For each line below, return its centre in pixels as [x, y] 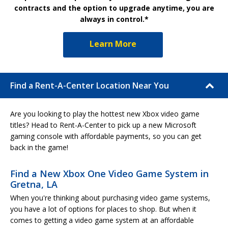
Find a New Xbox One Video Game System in [109, 173]
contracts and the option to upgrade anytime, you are [114, 8]
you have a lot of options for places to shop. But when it [103, 209]
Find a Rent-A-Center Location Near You [90, 85]
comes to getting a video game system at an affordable [102, 220]
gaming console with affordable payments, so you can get [106, 136]
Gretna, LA [34, 184]
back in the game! [39, 147]
